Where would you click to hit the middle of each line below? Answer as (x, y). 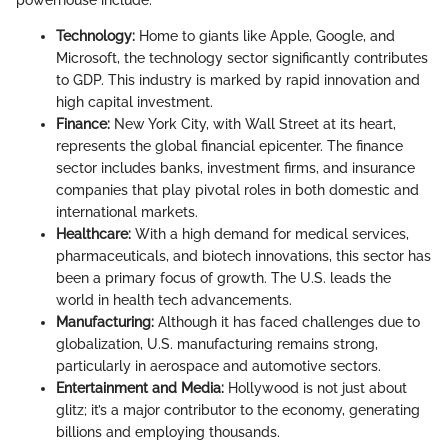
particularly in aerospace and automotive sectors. (218, 366)
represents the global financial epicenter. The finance (229, 146)
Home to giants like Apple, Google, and (265, 36)
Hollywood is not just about (315, 388)
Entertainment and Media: (140, 388)
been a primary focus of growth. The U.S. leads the (223, 278)
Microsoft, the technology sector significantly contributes (242, 58)
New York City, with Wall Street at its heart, (253, 124)
